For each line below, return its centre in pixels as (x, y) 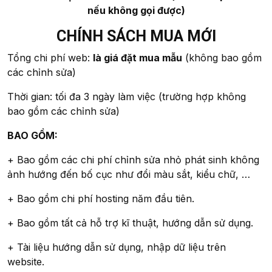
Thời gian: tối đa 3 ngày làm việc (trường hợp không (127, 96)
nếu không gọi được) (136, 10)
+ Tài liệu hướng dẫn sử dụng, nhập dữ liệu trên (117, 247)
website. (26, 261)
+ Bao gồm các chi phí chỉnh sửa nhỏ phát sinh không (133, 159)
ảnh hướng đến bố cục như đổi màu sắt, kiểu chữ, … (129, 174)
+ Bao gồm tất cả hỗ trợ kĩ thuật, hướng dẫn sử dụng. (130, 223)
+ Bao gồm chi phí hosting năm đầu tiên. (101, 198)
